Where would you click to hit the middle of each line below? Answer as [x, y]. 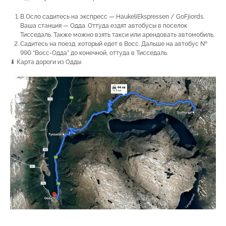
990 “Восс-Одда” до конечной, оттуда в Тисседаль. [94, 53]
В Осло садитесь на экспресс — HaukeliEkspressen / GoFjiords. [112, 16]
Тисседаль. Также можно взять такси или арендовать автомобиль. [117, 35]
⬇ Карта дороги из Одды [46, 62]
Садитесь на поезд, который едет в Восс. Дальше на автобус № [114, 44]
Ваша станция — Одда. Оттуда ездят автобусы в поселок [104, 25]
